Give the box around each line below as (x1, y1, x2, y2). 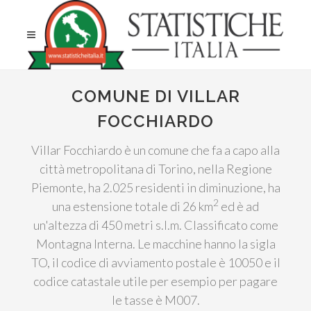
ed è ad (219, 199, 259, 214)
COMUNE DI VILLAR (71, 86, 240, 106)
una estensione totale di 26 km (52, 199, 213, 214)
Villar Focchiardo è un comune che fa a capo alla (31, 142, 280, 158)
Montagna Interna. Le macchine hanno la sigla (35, 236, 276, 251)
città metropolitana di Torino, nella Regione (39, 161, 272, 176)
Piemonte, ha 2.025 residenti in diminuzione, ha (31, 180, 280, 195)
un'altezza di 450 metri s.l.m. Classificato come (33, 217, 278, 233)
